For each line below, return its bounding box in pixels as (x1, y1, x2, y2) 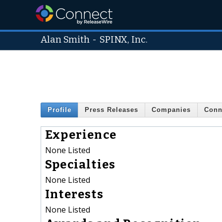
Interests (45, 187, 104, 201)
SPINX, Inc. (100, 34, 148, 45)
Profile (48, 106, 71, 114)
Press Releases (85, 106, 138, 114)
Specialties (45, 157, 116, 171)
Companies (152, 106, 191, 114)
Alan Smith (41, 34, 90, 45)
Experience (45, 127, 116, 142)
